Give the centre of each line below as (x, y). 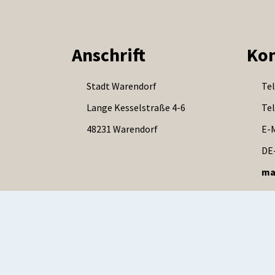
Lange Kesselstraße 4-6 (136, 108)
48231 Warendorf (122, 129)
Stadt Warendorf (122, 86)
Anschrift (109, 55)
